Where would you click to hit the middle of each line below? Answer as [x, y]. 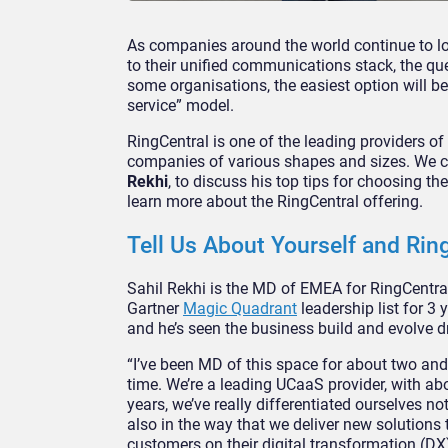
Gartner [155, 309]
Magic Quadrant [240, 309]
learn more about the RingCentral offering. [275, 202]
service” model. [180, 106]
